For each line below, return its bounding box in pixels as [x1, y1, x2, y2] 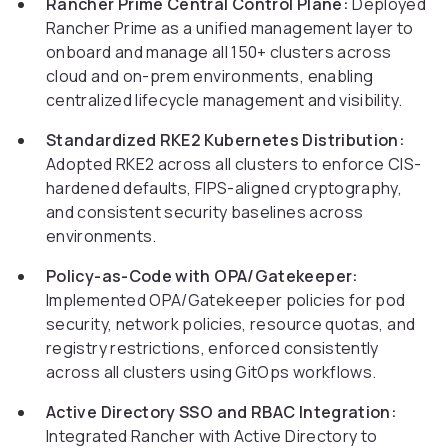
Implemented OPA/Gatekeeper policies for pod [46, 289, 406, 312]
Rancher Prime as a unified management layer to [46, 17, 414, 40]
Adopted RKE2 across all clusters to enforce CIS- [46, 153, 422, 176]
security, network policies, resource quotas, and [46, 313, 416, 336]
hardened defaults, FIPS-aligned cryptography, [46, 177, 403, 200]
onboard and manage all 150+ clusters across [46, 41, 392, 64]
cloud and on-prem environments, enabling [46, 65, 374, 88]
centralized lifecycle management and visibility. [46, 89, 403, 112]
